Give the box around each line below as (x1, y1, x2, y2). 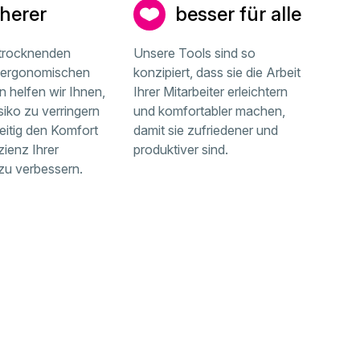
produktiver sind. (133, 141, 229, 157)
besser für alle (175, 2, 302, 26)
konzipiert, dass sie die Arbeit (133, 64, 301, 80)
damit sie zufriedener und (133, 122, 279, 138)
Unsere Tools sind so (133, 45, 256, 61)
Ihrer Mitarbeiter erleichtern (133, 84, 288, 100)
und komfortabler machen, (133, 103, 286, 119)
